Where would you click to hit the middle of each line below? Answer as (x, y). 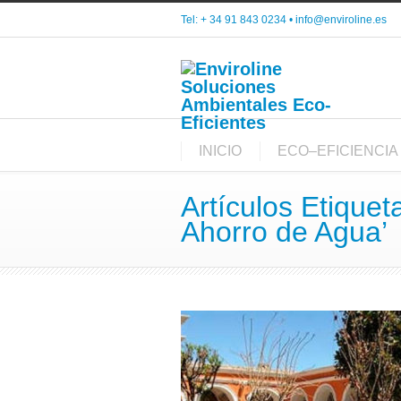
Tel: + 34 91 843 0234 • (238, 20)
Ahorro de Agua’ (284, 232)
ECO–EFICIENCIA (338, 151)
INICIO (220, 151)
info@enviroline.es (341, 20)
